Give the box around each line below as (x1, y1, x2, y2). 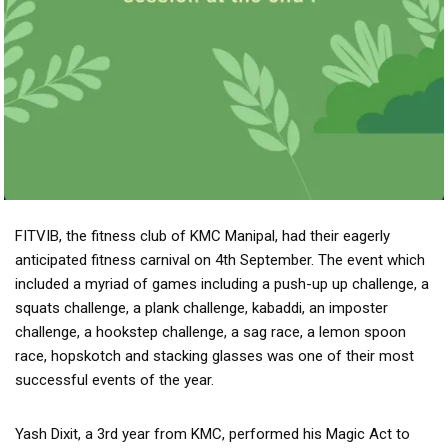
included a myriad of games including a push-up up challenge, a (15, 274, 429, 293)
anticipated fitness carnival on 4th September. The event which (15, 250, 425, 269)
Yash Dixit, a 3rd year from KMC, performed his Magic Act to (15, 424, 410, 443)
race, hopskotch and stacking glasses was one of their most (15, 346, 414, 365)
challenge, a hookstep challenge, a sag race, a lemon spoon (15, 322, 406, 341)
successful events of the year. (15, 370, 214, 389)
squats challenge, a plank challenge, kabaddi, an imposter (15, 298, 388, 317)
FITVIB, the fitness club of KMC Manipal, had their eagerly (15, 226, 390, 245)
